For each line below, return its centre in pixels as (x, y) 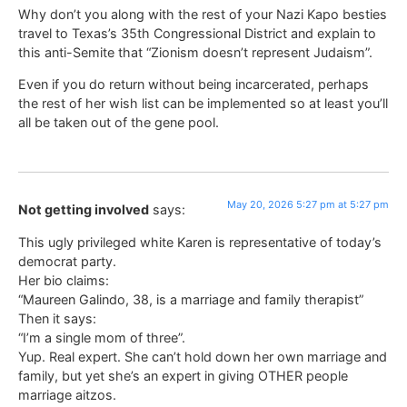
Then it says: (57, 318)
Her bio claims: (64, 280)
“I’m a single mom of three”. (102, 337)
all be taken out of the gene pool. (119, 122)
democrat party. (67, 261)
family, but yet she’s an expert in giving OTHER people (183, 375)
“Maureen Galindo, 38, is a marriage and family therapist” (191, 299)
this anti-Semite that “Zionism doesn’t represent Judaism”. (195, 52)
